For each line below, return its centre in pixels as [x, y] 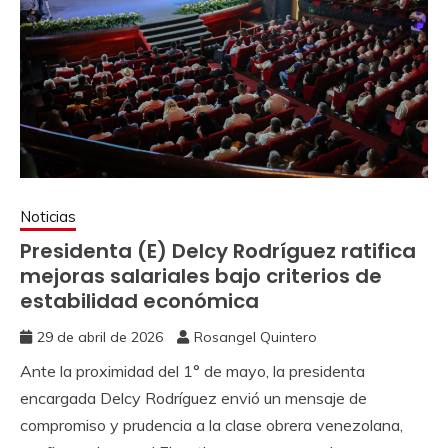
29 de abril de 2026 [100, 337]
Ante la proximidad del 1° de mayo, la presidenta [192, 371]
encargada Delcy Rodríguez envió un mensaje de [193, 398]
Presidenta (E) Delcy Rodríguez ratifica [218, 251]
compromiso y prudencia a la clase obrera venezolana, [211, 425]
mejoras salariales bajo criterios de [201, 276]
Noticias [48, 217]
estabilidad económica [139, 301]
